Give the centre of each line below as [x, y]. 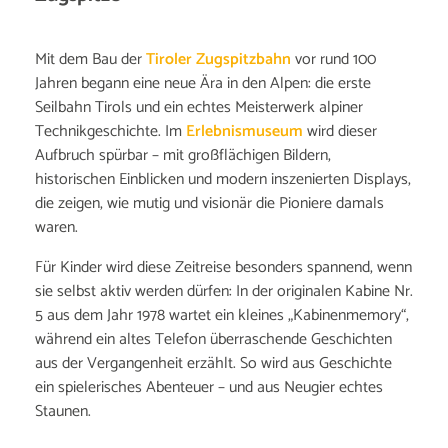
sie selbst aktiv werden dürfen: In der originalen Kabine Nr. [224, 291]
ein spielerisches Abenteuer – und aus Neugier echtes [209, 387]
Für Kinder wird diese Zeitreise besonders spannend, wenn [223, 267]
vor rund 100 [333, 59]
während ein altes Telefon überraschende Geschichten [213, 339]
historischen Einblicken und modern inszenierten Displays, [223, 179]
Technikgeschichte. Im [110, 131]
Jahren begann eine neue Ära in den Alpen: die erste [203, 83]
